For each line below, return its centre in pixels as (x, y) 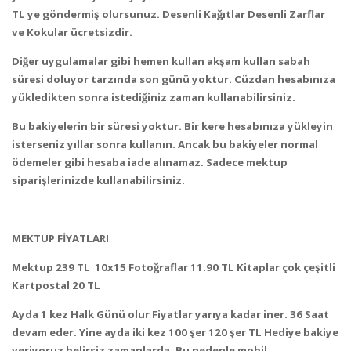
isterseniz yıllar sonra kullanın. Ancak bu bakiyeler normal (165, 144)
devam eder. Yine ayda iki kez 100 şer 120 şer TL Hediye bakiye (175, 333)
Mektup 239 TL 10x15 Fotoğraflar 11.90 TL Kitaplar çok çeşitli (174, 267)
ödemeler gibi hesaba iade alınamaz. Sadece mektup (150, 162)
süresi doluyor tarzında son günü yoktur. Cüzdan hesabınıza (174, 79)
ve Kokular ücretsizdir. (72, 32)
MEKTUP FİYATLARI (60, 238)
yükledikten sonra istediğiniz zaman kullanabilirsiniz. (154, 97)
